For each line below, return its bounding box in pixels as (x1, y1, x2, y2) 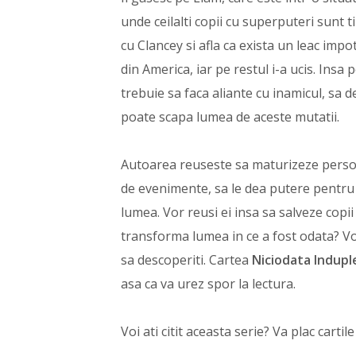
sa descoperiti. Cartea (121, 251, 252, 269)
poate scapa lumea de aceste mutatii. (121, 108, 339, 126)
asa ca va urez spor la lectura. (121, 275, 296, 293)
